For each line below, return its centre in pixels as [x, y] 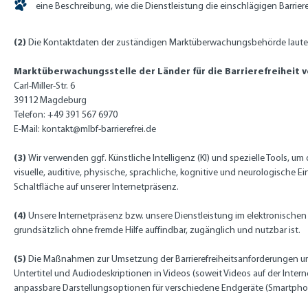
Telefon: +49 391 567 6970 [66, 114]
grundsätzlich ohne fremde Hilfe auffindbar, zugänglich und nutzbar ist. [157, 230]
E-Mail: [28, 129]
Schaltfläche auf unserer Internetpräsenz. [96, 187]
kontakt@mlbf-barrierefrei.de [99, 129]
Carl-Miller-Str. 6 [44, 86]
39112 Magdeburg [50, 100]
